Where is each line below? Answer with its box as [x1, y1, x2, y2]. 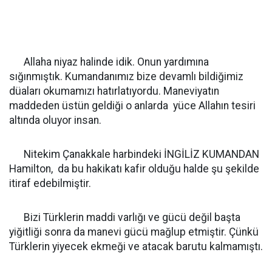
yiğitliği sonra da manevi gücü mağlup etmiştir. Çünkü [9, 226, 259, 238]
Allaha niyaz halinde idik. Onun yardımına [9, 56, 209, 68]
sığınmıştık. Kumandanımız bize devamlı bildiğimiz [9, 70, 243, 83]
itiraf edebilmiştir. [9, 177, 91, 189]
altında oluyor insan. [9, 114, 101, 126]
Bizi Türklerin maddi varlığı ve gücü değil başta [9, 211, 240, 223]
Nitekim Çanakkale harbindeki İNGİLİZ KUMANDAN [9, 148, 259, 160]
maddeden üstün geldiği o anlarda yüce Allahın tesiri [9, 100, 256, 112]
